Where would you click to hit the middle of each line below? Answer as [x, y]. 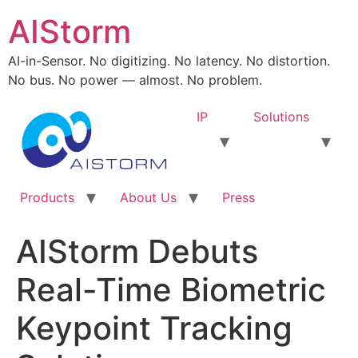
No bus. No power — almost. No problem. [135, 80]
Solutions [281, 117]
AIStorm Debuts [137, 252]
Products [47, 198]
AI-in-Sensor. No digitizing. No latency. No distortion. [169, 61]
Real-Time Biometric [171, 290]
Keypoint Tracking [154, 328]
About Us [148, 198]
